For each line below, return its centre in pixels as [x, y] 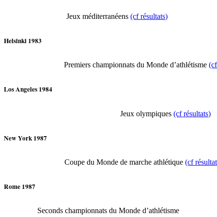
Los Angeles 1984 [28, 89]
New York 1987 [25, 138]
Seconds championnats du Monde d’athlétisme [108, 211]
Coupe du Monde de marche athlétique [125, 162]
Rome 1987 [20, 187]
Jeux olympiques [147, 113]
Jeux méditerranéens [99, 16]
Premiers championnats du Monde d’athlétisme [136, 65]
